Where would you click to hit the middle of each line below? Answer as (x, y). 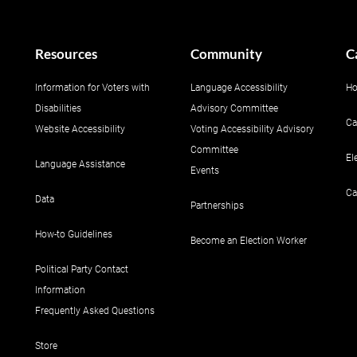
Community (226, 54)
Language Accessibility (239, 88)
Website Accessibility (80, 129)
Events (205, 171)
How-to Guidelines (74, 234)
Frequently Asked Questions (95, 311)
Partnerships (217, 206)
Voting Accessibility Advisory (252, 129)
